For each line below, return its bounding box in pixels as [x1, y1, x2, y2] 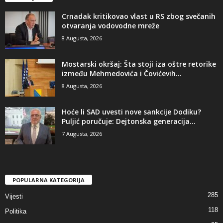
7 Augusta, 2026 [62, 130, 102, 138]
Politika [5, 208, 26, 216]
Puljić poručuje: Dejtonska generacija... [62, 116, 196, 126]
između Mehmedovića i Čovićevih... [62, 69, 182, 79]
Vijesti [5, 193, 23, 201]
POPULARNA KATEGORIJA [12, 176, 85, 184]
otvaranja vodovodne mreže [62, 21, 159, 31]
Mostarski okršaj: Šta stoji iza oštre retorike [62, 59, 216, 69]
